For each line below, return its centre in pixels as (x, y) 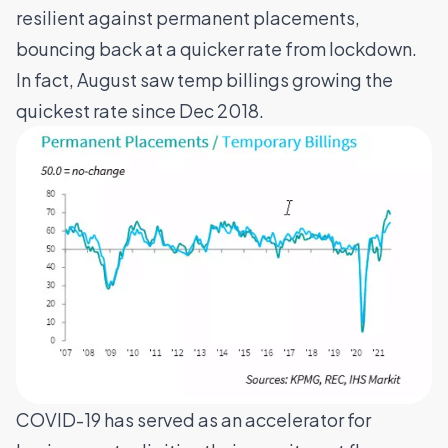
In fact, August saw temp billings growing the (204, 79)
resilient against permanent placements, (188, 17)
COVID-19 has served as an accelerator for (193, 420)
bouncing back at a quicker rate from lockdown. (216, 48)
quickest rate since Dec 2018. (140, 110)
